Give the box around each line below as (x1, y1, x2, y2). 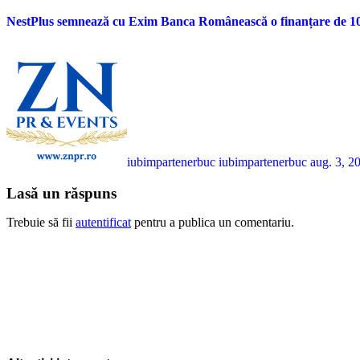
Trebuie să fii (6, 215, 76, 229)
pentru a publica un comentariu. (131, 215, 294, 229)
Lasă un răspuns (6, 184, 117, 202)
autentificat (76, 215, 131, 229)
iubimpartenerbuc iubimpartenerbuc (127, 155, 310, 170)
